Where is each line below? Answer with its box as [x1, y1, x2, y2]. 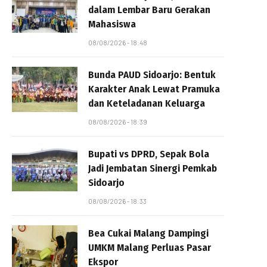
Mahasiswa [88, 17, 136, 30]
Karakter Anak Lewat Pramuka [88, 82, 220, 95]
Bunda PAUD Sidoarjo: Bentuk [88, 68, 216, 81]
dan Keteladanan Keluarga [88, 97, 205, 110]
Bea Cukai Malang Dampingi [88, 226, 209, 240]
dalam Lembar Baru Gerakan [88, 3, 210, 16]
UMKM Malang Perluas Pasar [88, 241, 211, 254]
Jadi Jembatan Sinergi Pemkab [88, 162, 217, 175]
